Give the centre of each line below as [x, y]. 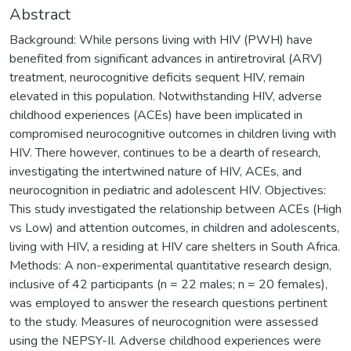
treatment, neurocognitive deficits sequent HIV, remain [157, 77]
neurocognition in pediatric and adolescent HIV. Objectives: [168, 190]
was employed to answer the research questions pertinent [168, 303]
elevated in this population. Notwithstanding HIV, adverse [166, 96]
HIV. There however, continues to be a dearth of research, [165, 152]
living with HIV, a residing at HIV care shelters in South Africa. [175, 246]
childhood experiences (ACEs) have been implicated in [156, 115]
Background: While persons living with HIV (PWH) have [161, 40]
